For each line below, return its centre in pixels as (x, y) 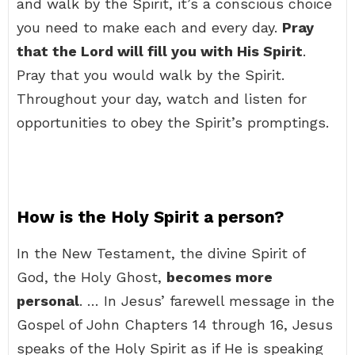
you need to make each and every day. (149, 27)
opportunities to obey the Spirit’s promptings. (173, 122)
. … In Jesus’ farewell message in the (207, 301)
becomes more (219, 277)
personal (48, 301)
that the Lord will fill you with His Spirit (160, 51)
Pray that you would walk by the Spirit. (151, 75)
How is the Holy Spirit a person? (150, 217)
